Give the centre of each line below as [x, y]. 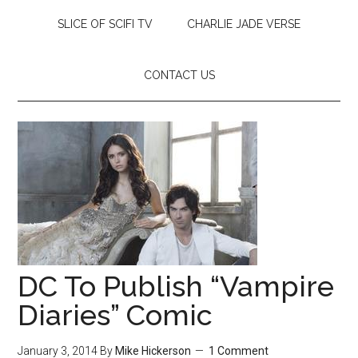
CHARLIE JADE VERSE [244, 24]
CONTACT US [179, 75]
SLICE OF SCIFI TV [105, 24]
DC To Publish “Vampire [176, 286]
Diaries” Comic [115, 315]
